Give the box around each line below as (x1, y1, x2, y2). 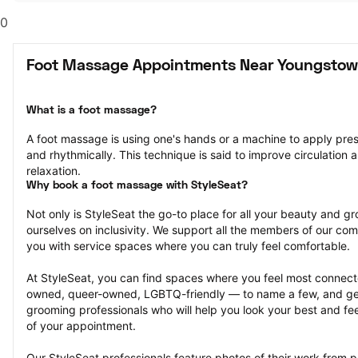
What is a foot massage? (26, 105, 157, 116)
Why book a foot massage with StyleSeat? (26, 181, 248, 191)
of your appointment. (26, 319, 136, 332)
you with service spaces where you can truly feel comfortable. (26, 239, 350, 253)
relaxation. (26, 164, 81, 177)
